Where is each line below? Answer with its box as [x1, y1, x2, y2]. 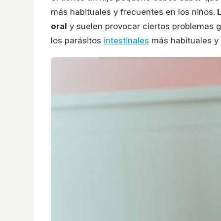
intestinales [104, 35, 149, 45]
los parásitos [51, 35, 104, 45]
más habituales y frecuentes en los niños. [51, 6, 215, 17]
